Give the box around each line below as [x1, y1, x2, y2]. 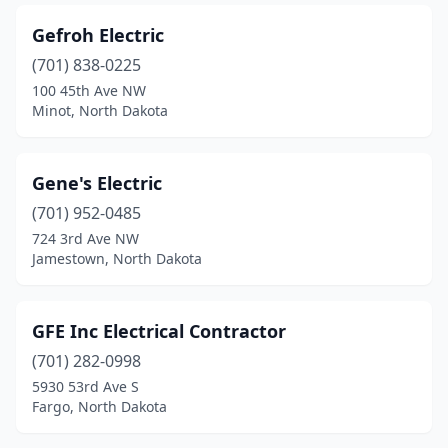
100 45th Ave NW [32, 81, 146, 100]
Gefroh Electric [32, 23, 164, 47]
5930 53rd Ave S [32, 377, 139, 396]
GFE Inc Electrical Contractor [32, 319, 286, 343]
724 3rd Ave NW [32, 229, 139, 248]
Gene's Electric [32, 171, 162, 195]
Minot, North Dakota [32, 101, 168, 120]
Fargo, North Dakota [32, 397, 167, 416]
